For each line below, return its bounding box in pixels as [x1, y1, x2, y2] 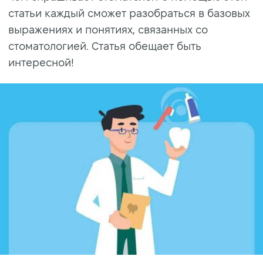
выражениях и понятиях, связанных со [8, 23, 208, 35]
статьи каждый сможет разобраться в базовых [8, 7, 250, 19]
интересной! [8, 56, 74, 68]
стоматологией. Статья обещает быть [8, 40, 201, 52]
